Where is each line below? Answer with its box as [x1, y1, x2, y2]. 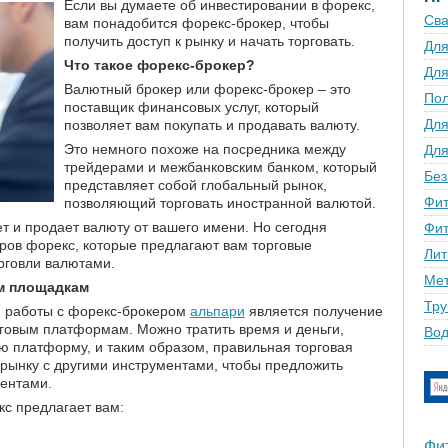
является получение [245, 303, 383, 319]
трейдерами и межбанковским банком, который [64, 159, 377, 175]
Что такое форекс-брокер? [64, 57, 255, 73]
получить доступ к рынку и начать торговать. [64, 33, 355, 49]
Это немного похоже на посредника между [64, 141, 346, 157]
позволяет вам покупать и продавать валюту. [64, 117, 360, 133]
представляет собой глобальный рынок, [64, 177, 327, 193]
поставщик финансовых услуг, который [64, 99, 319, 115]
